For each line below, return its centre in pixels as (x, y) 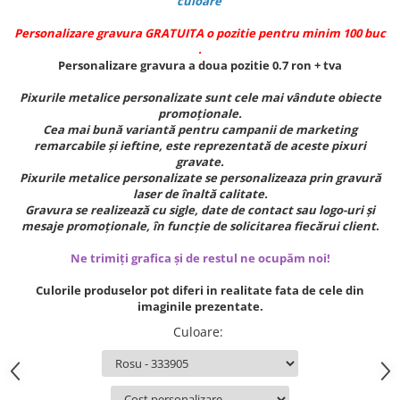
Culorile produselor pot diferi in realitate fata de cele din (200, 291)
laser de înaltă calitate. (200, 194)
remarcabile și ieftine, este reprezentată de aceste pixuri (200, 146)
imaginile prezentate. (200, 307)
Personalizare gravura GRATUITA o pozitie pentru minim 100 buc (200, 33)
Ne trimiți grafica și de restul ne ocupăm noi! (200, 258)
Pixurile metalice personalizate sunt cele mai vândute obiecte (200, 98)
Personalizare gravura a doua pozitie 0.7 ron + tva (200, 66)
